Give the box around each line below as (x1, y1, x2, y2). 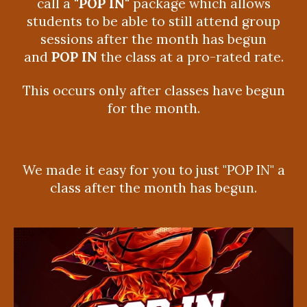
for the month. (107, 99, 200, 116)
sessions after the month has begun (40, 31, 267, 48)
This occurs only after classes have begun (22, 82, 285, 99)
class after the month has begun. (50, 180, 257, 197)
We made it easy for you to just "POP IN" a (22, 162, 285, 179)
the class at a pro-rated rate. (97, 49, 284, 66)
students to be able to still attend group (27, 13, 280, 30)
